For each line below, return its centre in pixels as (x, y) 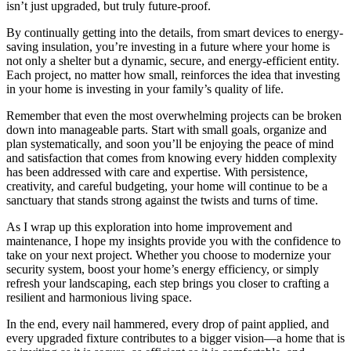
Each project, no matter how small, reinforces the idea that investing (173, 74)
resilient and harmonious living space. (99, 297)
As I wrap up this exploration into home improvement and (149, 226)
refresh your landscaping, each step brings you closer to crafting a (168, 283)
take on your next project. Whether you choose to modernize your (168, 255)
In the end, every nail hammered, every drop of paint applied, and (168, 324)
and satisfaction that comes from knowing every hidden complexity (172, 157)
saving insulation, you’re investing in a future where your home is (168, 46)
